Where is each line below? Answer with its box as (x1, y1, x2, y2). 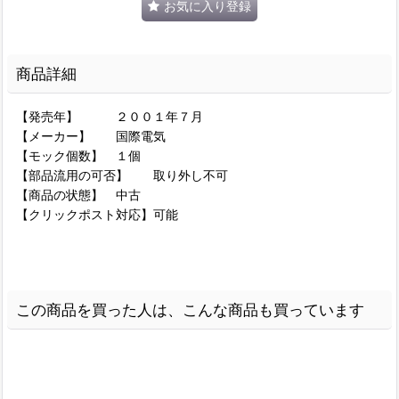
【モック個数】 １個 (16, 147, 141, 163)
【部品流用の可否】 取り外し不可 (16, 167, 228, 183)
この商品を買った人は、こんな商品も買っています (16, 299, 364, 319)
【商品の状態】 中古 (16, 186, 141, 202)
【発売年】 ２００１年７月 (16, 108, 203, 124)
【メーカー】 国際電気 (16, 127, 166, 143)
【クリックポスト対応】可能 (16, 206, 178, 222)
